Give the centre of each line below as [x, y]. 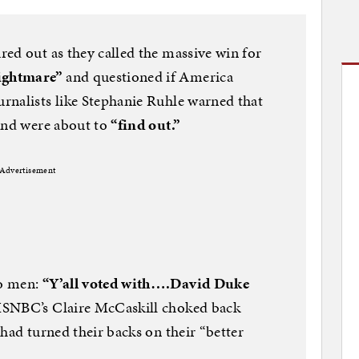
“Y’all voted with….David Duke [145, 283]
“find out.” [147, 124]
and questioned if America [147, 76]
